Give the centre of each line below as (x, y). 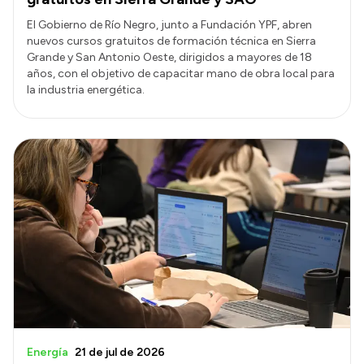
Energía (48, 352)
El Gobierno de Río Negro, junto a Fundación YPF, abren (169, 25)
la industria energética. (86, 90)
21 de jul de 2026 (120, 352)
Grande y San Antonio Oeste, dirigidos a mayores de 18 (169, 58)
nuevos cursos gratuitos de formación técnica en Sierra (171, 41)
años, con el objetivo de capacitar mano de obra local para (181, 74)
